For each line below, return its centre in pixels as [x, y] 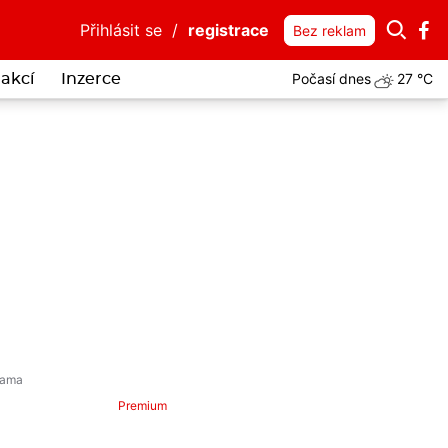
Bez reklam [329, 30]
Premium [143, 405]
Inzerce [90, 78]
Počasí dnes [331, 79]
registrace [228, 30]
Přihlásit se [121, 30]
